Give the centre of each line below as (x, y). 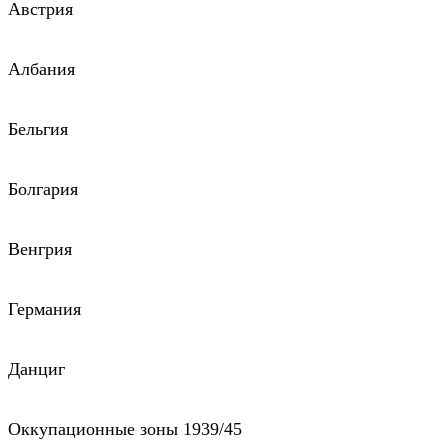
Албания (41, 69)
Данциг (36, 369)
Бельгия (38, 129)
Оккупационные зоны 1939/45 (125, 429)
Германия (44, 309)
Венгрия (40, 249)
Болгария (43, 189)
